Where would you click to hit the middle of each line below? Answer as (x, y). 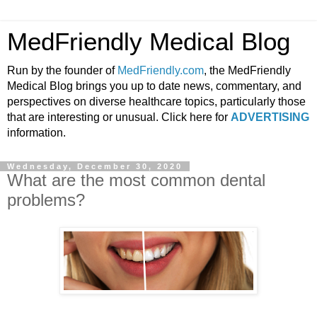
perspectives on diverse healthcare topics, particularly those (156, 102)
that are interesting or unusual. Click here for (119, 117)
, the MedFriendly (247, 70)
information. (36, 133)
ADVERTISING (270, 117)
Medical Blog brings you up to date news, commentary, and (154, 86)
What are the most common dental (136, 180)
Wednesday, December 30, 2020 (95, 166)
